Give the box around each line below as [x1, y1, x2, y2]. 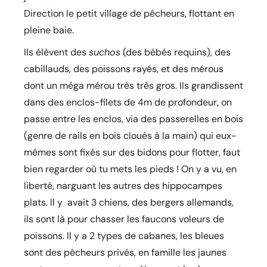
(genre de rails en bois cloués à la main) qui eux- [24, 129, 237, 142]
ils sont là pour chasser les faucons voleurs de [24, 212, 224, 225]
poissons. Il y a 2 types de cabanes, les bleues [24, 229, 224, 242]
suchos [89, 45, 120, 58]
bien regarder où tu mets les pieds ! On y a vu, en [24, 162, 237, 175]
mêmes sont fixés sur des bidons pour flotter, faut [24, 145, 240, 159]
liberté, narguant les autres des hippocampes [24, 179, 222, 192]
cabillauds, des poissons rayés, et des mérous [24, 62, 223, 75]
